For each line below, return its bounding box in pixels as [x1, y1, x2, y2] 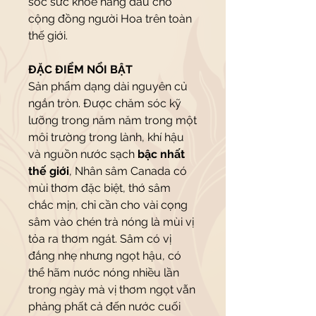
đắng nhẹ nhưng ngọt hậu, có [28, 249, 181, 262]
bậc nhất [138, 147, 185, 161]
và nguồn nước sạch [28, 147, 138, 161]
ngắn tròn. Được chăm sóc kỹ [28, 97, 181, 110]
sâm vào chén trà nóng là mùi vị [28, 215, 194, 229]
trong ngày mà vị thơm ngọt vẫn [28, 283, 195, 296]
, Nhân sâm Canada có [69, 164, 187, 178]
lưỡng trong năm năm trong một [28, 114, 197, 127]
